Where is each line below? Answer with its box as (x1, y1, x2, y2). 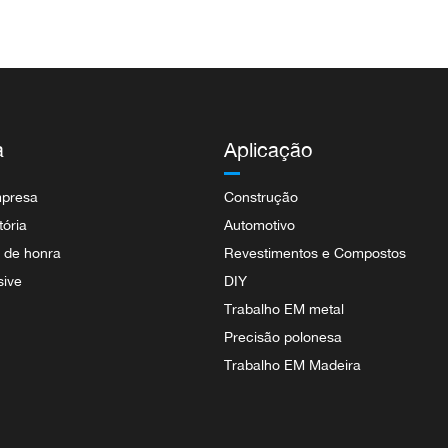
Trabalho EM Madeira (224, 356, 361, 373)
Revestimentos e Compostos (224, 244, 406, 261)
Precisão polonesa (224, 328, 342, 345)
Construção (224, 188, 298, 205)
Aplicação (224, 137, 312, 162)
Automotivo (224, 216, 295, 233)
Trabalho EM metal (224, 300, 344, 317)
